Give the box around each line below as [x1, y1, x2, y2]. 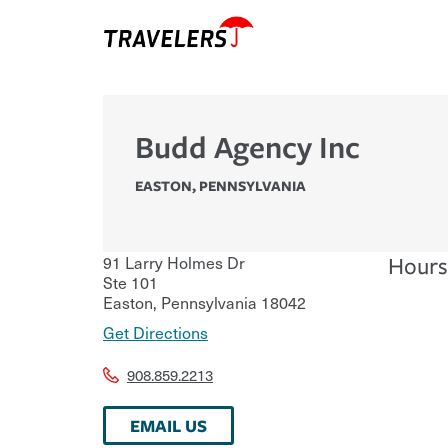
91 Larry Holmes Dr [103, 249, 245, 274]
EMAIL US [130, 413, 207, 437]
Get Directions [103, 319, 208, 344]
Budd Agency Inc [135, 125, 360, 167]
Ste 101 [103, 269, 158, 294]
